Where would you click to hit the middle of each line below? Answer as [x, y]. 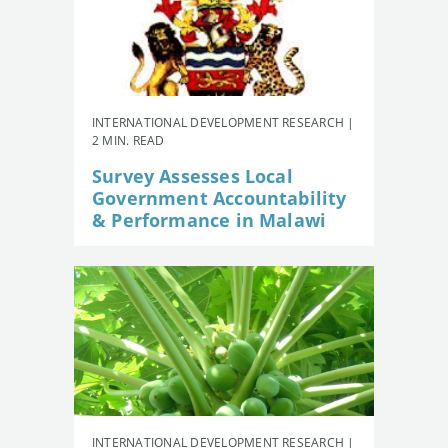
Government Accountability [219, 197]
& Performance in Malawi [209, 219]
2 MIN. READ [128, 140]
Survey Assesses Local [192, 175]
